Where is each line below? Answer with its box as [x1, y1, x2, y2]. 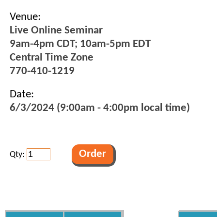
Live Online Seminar [10, 25, 103, 36]
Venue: [10, 12, 41, 23]
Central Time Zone [10, 52, 93, 63]
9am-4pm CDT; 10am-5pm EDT [10, 39, 151, 50]
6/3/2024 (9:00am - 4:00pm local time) [10, 103, 190, 114]
